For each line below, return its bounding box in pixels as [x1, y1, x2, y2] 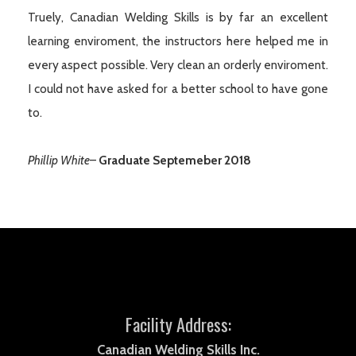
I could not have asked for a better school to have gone [28, 81, 328, 96]
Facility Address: [125, 311, 231, 337]
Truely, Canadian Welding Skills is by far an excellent [28, 10, 328, 25]
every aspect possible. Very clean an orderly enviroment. [28, 57, 328, 72]
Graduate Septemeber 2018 [99, 153, 251, 168]
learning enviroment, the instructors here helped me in [28, 33, 328, 48]
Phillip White [28, 153, 90, 168]
